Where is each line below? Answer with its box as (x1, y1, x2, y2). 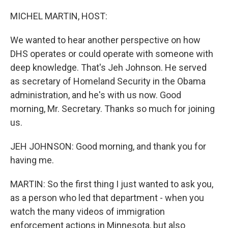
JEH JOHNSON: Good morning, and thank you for (10, 141, 206, 152)
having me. (10, 155, 54, 165)
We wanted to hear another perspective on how (10, 35, 201, 45)
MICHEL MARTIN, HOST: (10, 11, 107, 21)
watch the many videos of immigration (10, 206, 165, 217)
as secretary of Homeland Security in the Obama (10, 76, 206, 87)
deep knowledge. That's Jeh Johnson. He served (10, 62, 207, 73)
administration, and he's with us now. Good (10, 90, 181, 100)
